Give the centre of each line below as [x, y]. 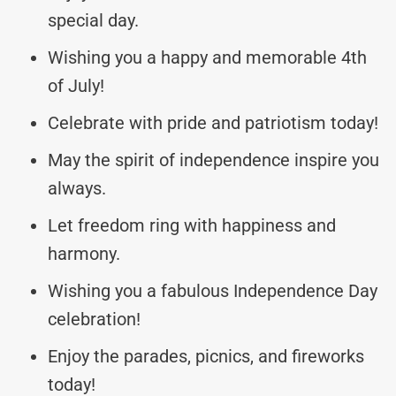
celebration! [94, 319]
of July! [76, 85]
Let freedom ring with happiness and [192, 225]
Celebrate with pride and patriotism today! [213, 122]
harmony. [84, 253]
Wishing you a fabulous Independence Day [213, 290]
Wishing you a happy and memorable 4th [207, 57]
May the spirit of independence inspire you [213, 160]
